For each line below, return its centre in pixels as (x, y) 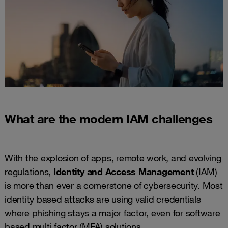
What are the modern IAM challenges (108, 118)
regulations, (28, 171)
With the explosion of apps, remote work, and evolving (113, 158)
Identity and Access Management (122, 171)
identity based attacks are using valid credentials (103, 199)
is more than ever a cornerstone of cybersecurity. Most (114, 185)
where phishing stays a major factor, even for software (112, 212)
